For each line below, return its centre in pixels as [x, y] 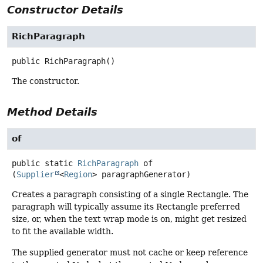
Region [78, 175]
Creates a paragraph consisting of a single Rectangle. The [130, 195]
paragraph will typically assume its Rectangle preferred [126, 207]
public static [42, 163]
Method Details [52, 112]
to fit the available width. [63, 232]
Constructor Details [65, 10]
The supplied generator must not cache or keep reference [130, 252]
